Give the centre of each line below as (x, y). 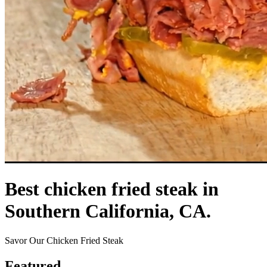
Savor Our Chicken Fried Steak (64, 240)
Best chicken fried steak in (112, 189)
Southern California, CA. (108, 211)
